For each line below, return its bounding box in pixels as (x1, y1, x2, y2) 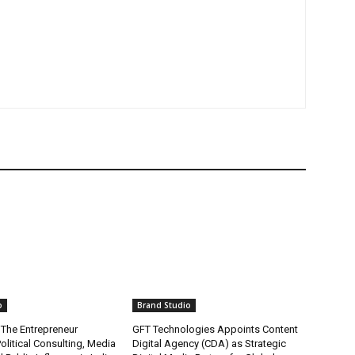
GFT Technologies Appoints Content (132, 323, 299, 336)
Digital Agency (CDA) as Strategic (132, 338, 287, 350)
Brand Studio (137, 300, 192, 311)
